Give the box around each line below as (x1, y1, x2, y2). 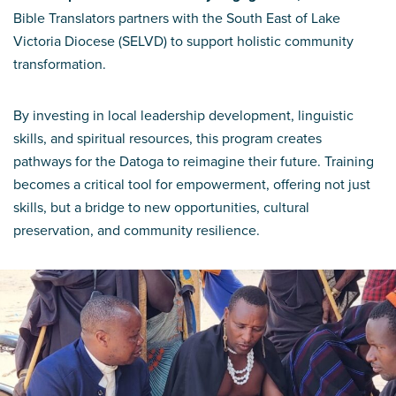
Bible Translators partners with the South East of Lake (13, 7, 340, 27)
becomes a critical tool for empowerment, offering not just (13, 173, 370, 194)
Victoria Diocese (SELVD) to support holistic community (13, 30, 354, 50)
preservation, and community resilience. (13, 219, 263, 240)
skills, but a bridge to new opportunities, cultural (13, 196, 309, 217)
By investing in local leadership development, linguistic (13, 104, 354, 125)
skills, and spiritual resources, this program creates (13, 127, 322, 148)
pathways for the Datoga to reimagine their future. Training (13, 150, 374, 171)
